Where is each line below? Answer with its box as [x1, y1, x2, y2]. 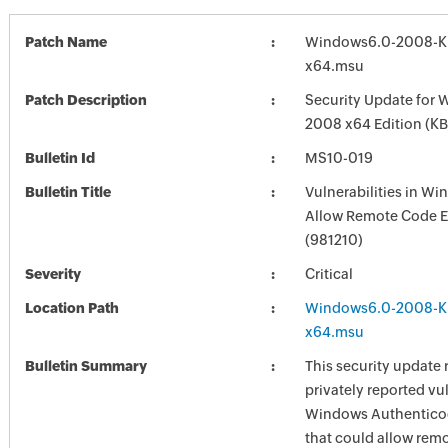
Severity [24, 266, 81, 282]
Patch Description [24, 92, 147, 108]
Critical [304, 266, 353, 282]
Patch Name [24, 34, 107, 50]
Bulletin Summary [24, 358, 147, 374]
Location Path [24, 300, 119, 316]
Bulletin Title [24, 184, 111, 200]
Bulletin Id [24, 150, 95, 166]
